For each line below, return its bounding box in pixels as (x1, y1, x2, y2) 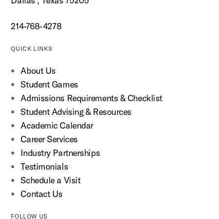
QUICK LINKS (11, 44, 53, 52)
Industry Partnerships (21, 147, 100, 158)
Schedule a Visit (21, 174, 81, 186)
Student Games (21, 78, 78, 90)
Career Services (21, 133, 78, 145)
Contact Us (21, 188, 63, 199)
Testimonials (21, 160, 68, 172)
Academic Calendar (21, 119, 93, 131)
